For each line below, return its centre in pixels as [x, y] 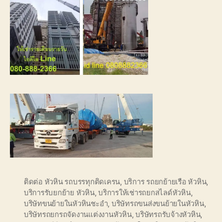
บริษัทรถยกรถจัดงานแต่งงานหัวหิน [78, 214]
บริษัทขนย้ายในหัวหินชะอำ [66, 203]
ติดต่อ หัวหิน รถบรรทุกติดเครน [72, 181]
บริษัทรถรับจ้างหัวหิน [168, 214]
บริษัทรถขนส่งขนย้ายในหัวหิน [158, 203]
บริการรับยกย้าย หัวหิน [59, 192]
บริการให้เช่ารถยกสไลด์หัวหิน [144, 192]
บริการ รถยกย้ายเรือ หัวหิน [165, 181]
